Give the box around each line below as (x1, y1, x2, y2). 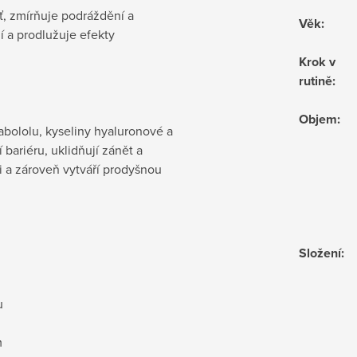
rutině (299, 71, 332, 90)
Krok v (299, 52, 335, 71)
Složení (299, 243, 341, 262)
